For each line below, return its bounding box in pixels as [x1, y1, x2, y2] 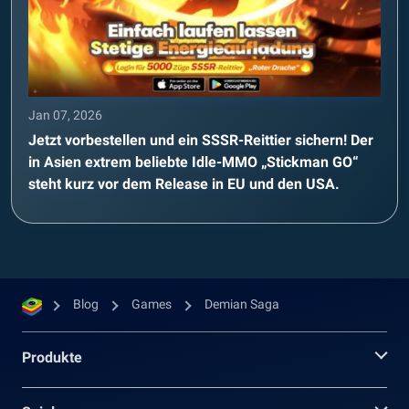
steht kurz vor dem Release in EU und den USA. [28, 174, 340, 193]
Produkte [22, 348, 82, 366]
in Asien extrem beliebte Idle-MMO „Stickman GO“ [28, 152, 359, 171]
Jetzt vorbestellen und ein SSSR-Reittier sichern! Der [28, 131, 373, 149]
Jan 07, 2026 [28, 107, 102, 122]
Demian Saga [204, 296, 279, 311]
